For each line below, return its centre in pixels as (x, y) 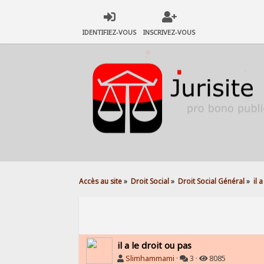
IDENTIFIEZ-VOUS (110, 32)
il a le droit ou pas (155, 245)
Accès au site (101, 181)
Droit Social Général (212, 181)
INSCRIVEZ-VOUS (169, 32)
